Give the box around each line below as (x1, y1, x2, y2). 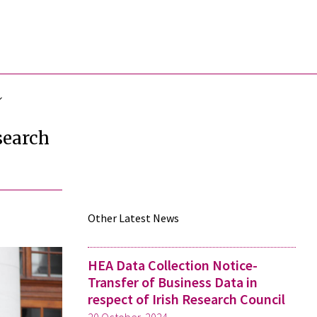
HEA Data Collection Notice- (88, 256, 258, 274)
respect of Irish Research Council (88, 290, 285, 308)
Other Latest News (88, 211, 179, 225)
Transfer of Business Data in (88, 273, 258, 291)
